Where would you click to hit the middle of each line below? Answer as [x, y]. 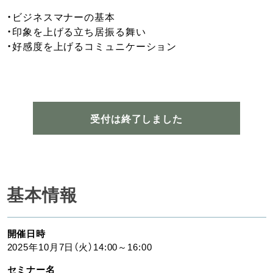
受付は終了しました [136, 118]
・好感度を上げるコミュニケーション [92, 46]
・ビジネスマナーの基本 [61, 16]
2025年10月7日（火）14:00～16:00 [80, 247]
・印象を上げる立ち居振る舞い [76, 31]
